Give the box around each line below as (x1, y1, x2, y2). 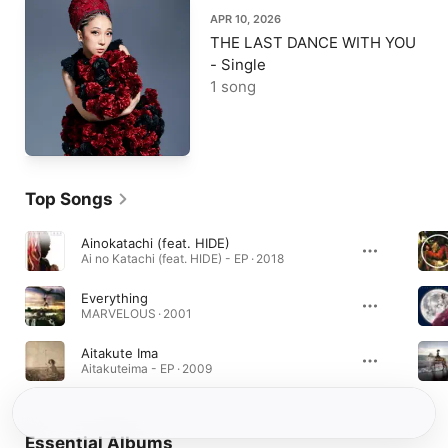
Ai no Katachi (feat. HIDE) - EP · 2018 (81, 251, 284, 266)
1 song (210, 77, 256, 96)
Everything (81, 290, 148, 306)
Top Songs (25, 189, 113, 209)
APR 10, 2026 (210, 12, 281, 26)
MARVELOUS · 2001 (81, 306, 192, 321)
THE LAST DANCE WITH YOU (210, 33, 416, 52)
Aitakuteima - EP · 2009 (81, 361, 212, 376)
